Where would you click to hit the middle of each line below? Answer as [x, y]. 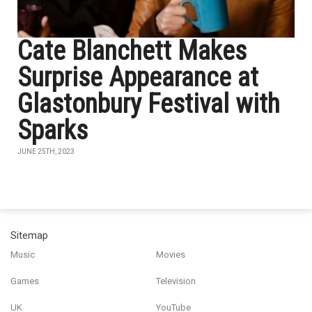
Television [176, 281]
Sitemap [29, 235]
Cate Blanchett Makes [132, 51]
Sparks [53, 130]
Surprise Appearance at [138, 77]
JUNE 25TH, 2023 [46, 151]
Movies [171, 255]
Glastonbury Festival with [149, 104]
